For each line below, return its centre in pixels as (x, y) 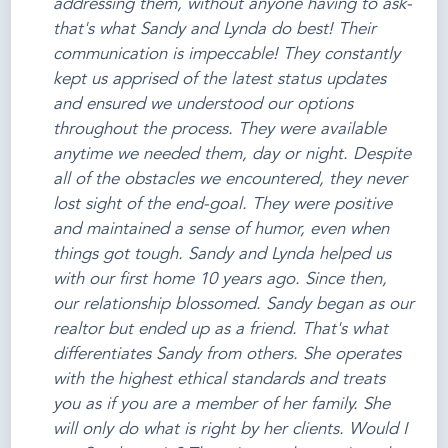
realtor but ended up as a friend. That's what (221, 330)
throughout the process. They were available (220, 130)
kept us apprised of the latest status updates (220, 80)
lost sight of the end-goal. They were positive (223, 205)
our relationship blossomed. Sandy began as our (234, 305)
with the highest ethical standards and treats (219, 380)
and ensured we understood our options (203, 105)
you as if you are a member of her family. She (222, 405)
